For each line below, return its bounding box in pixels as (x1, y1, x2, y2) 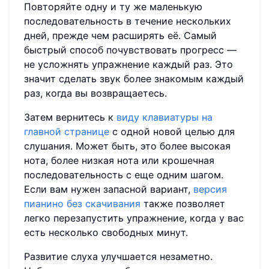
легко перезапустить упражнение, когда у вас (24, 212, 244, 225)
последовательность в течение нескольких (24, 15, 231, 28)
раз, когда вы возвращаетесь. (24, 87, 167, 100)
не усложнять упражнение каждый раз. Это (24, 58, 233, 71)
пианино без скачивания (24, 198, 141, 210)
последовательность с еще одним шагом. (24, 169, 223, 181)
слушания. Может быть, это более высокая (24, 140, 231, 153)
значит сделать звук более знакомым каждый (24, 73, 244, 85)
